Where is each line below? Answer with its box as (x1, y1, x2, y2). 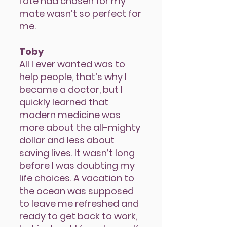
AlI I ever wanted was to (19, 58, 125, 70)
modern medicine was (19, 108, 121, 121)
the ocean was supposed (19, 184, 134, 197)
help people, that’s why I (19, 70, 127, 83)
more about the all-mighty (19, 121, 140, 134)
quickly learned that (19, 96, 108, 108)
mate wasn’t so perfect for (19, 7, 141, 20)
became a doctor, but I (19, 83, 123, 96)
